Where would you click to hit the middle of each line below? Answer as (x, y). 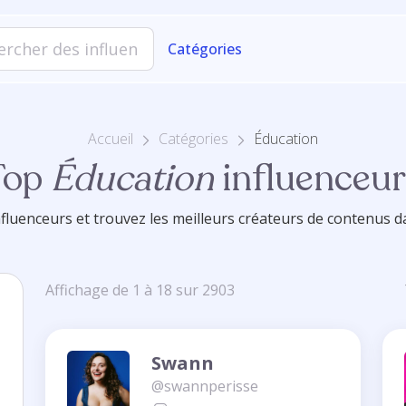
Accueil (111, 139)
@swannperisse (205, 386)
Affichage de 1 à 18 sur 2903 (140, 290)
